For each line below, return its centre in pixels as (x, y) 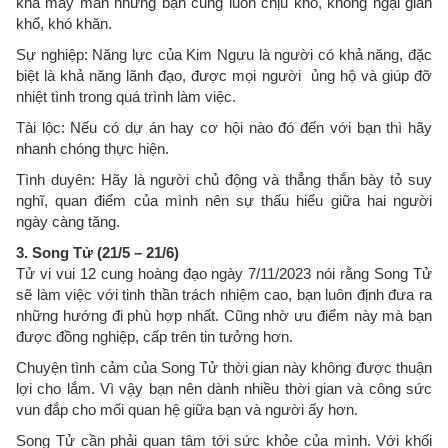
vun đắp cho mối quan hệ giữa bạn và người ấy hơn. (189, 409)
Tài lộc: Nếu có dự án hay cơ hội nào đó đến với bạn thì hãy (224, 127)
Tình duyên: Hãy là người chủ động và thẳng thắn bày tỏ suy (224, 179)
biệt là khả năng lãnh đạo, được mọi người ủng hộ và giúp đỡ (224, 75)
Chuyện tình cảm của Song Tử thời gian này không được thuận (224, 367)
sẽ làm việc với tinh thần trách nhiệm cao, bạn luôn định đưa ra (224, 294)
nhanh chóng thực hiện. (92, 148)
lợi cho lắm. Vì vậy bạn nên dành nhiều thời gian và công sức (224, 388)
